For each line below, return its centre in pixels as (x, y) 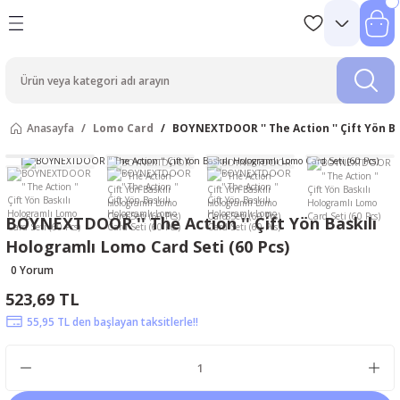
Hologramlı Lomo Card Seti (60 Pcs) (147, 246)
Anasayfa (50, 128)
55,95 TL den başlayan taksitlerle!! (112, 321)
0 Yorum (32, 270)
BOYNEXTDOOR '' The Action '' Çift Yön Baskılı (191, 223)
